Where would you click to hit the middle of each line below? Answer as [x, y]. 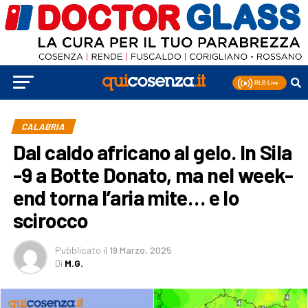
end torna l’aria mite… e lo [126, 198]
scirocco [50, 220]
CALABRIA [43, 127]
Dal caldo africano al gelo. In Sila [152, 152]
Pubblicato [78, 250]
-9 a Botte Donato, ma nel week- [153, 175]
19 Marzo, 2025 [140, 250]
